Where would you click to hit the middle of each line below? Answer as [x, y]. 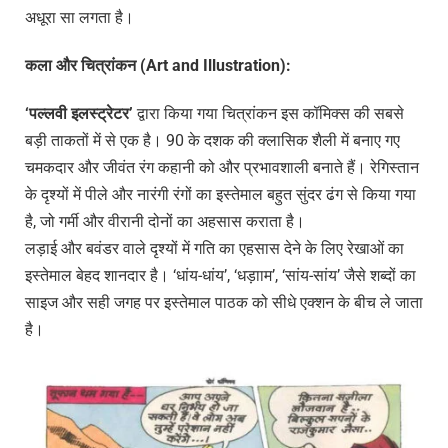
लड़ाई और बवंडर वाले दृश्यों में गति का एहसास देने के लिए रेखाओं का [214, 248]
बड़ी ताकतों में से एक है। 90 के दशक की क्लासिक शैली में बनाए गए [212, 140]
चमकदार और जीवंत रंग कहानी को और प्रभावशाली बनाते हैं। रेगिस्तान [222, 167]
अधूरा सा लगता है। [79, 18]
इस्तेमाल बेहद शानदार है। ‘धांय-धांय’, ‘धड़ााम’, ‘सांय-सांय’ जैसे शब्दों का [220, 275]
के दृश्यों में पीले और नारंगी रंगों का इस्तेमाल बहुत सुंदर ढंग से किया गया [220, 194]
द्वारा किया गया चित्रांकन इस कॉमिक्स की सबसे [268, 113]
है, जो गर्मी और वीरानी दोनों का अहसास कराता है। [165, 221]
